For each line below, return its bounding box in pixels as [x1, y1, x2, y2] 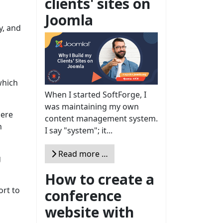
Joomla [45, 10, 93, 30]
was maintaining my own [45, 101, 139, 112]
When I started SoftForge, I [45, 89, 146, 100]
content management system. [45, 112, 158, 124]
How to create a [45, 169, 154, 189]
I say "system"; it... [45, 124, 112, 136]
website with [45, 202, 134, 222]
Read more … [56, 148, 108, 159]
